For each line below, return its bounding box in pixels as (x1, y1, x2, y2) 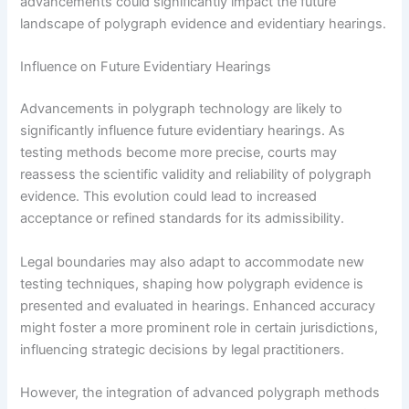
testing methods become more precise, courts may (20, 144, 338, 162)
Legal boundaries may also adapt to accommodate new (20, 253, 365, 270)
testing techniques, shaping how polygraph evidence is (20, 275, 364, 292)
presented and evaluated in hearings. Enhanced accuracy (20, 297, 376, 314)
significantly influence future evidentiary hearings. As (20, 122, 346, 140)
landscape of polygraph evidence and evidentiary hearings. (20, 16, 387, 32)
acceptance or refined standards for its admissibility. (20, 210, 345, 227)
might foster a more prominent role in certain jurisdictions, (20, 319, 379, 336)
